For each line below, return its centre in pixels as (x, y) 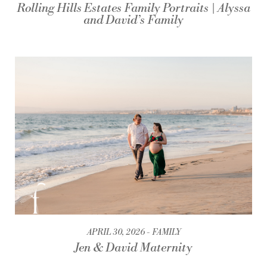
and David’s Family (133, 20)
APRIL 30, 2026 (116, 232)
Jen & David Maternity (133, 248)
